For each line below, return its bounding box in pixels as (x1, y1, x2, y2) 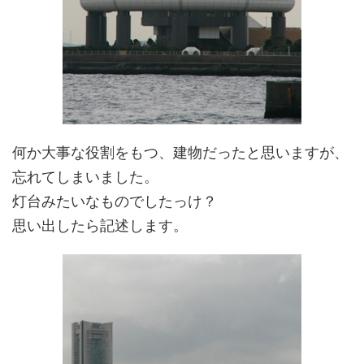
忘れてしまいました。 (12, 167, 158, 185)
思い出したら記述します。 (12, 216, 188, 234)
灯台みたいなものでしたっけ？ (12, 192, 217, 210)
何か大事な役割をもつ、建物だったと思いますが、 (12, 143, 349, 161)
